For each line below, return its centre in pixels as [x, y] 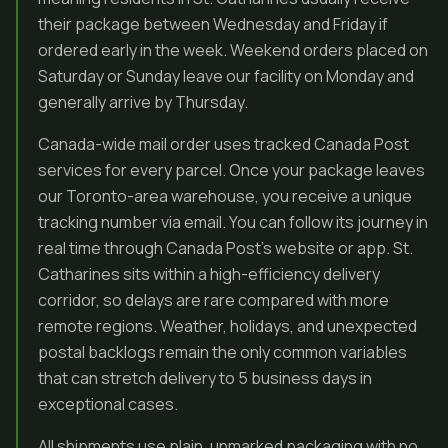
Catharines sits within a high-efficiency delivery [209, 274]
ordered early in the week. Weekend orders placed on [233, 50]
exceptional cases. [108, 404]
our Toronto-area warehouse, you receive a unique [225, 196]
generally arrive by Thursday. [143, 102]
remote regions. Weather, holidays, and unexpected [227, 326]
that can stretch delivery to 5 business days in [205, 378]
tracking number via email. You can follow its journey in [233, 222]
